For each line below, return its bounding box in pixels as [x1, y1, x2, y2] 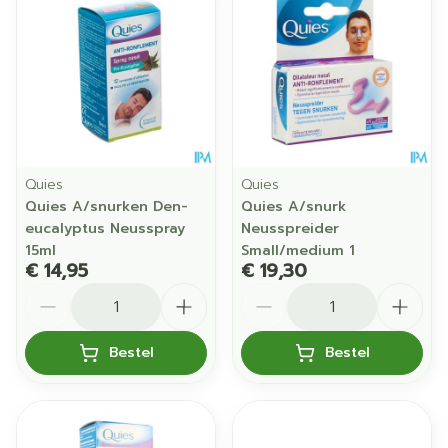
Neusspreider [241, 218, 339, 239]
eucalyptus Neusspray [25, 218, 185, 239]
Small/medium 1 [241, 240, 355, 261]
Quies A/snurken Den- [25, 196, 188, 217]
